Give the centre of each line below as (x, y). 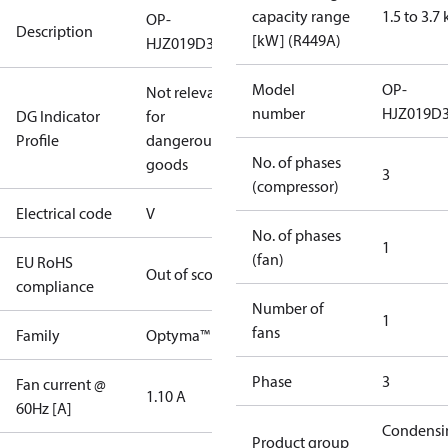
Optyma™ (178, 335)
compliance (55, 286)
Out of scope (188, 274)
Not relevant (187, 92)
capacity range (301, 16)
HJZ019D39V (188, 43)
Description (54, 31)
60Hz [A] (44, 408)
